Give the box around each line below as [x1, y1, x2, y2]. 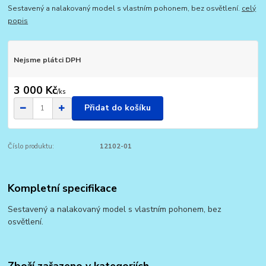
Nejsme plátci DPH [13, 55, 81, 65]
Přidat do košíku [84, 102, 151, 114]
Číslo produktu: [8, 141, 55, 151]
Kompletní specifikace [8, 181, 118, 196]
